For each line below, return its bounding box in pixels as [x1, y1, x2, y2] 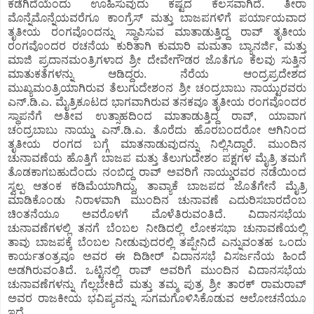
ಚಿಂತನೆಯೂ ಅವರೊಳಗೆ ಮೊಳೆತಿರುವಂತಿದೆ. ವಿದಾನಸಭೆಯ [8, 207, 306, 220]
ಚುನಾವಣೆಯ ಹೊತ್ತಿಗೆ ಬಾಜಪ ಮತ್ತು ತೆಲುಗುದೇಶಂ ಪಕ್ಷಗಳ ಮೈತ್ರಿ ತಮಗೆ [8, 151, 306, 164]
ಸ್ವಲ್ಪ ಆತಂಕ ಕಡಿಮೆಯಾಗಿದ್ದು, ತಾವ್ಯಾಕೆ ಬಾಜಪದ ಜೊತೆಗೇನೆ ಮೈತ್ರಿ [8, 179, 306, 192]
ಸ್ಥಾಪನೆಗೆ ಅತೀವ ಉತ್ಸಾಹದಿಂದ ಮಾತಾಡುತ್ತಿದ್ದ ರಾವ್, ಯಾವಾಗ [8, 109, 306, 122]
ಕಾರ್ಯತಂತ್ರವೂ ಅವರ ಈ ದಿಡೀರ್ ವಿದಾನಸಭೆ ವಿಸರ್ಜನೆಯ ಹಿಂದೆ [8, 250, 306, 262]
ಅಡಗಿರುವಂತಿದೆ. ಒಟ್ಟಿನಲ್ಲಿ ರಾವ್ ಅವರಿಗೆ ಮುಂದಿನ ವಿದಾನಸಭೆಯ [8, 264, 306, 276]
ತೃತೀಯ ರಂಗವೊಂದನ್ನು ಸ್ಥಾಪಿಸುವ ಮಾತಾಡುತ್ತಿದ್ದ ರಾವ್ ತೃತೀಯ [8, 25, 306, 38]
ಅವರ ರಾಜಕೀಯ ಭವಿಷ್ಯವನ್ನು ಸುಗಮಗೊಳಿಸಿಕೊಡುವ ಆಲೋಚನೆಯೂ [8, 292, 306, 304]
